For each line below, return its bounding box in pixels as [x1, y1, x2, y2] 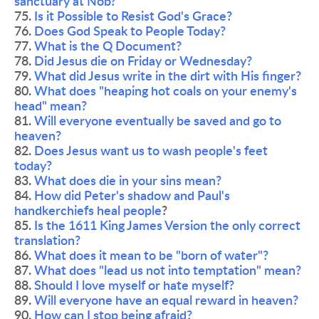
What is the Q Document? [34, 40, 182, 53]
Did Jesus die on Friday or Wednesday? [34, 55, 255, 68]
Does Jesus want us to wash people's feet [34, 145, 268, 157]
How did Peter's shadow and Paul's [34, 189, 230, 202]
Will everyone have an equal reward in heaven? [34, 294, 298, 307]
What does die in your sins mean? [34, 174, 221, 187]
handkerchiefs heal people [14, 204, 162, 217]
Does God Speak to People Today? [34, 25, 226, 38]
